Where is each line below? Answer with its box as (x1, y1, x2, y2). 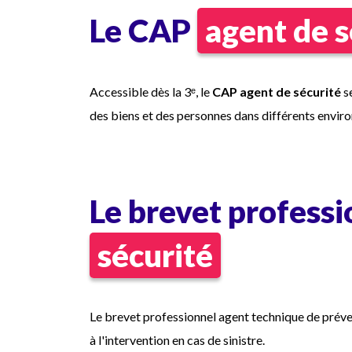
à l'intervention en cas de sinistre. (90, 332, 265, 347)
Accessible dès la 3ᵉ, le (90, 84, 212, 99)
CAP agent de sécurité (212, 84, 341, 99)
